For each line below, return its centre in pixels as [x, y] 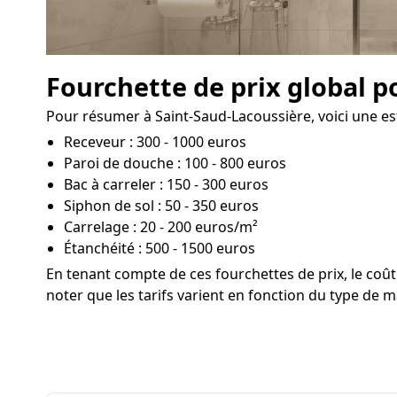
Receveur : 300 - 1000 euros [155, 141]
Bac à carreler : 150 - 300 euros [166, 184]
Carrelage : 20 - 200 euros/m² [161, 226]
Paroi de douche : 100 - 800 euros [175, 163]
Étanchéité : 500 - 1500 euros [160, 248]
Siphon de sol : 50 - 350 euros [161, 205]
